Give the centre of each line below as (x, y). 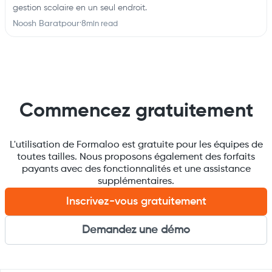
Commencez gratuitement (136, 111)
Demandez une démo (136, 230)
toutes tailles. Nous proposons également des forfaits (136, 157)
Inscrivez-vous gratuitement (136, 202)
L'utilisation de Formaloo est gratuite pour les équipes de (136, 145)
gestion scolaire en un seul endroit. (80, 8)
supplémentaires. (136, 182)
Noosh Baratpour (46, 24)
